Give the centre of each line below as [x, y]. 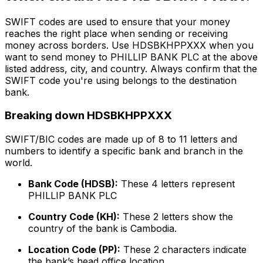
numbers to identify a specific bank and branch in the [124, 151]
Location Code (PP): [74, 250]
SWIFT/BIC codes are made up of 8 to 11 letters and [121, 139]
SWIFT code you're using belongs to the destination [121, 80]
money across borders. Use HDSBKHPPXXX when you [129, 45]
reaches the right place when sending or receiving [116, 33]
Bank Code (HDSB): [73, 184]
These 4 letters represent [176, 184]
